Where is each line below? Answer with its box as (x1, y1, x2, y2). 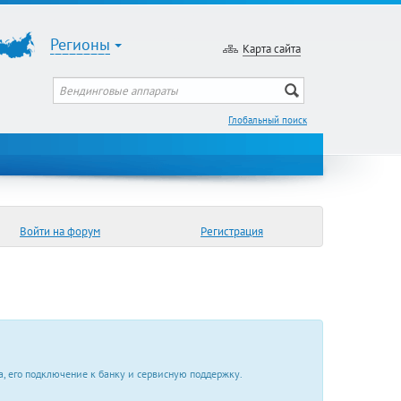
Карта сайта (243, 40, 301, 56)
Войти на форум (20, 223, 100, 239)
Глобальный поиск (228, 114, 307, 126)
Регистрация (200, 223, 263, 239)
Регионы (50, 34, 110, 55)
